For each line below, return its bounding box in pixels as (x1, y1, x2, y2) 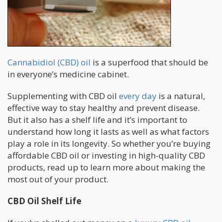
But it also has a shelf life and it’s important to (7, 114, 187, 126)
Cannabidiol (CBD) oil (7, 56, 91, 68)
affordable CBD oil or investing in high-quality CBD (7, 150, 205, 162)
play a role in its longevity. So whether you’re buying (7, 138, 211, 150)
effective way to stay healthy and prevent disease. (7, 102, 200, 114)
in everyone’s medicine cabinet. (7, 68, 129, 80)
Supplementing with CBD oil (7, 90, 119, 102)
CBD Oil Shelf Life (7, 195, 81, 207)
